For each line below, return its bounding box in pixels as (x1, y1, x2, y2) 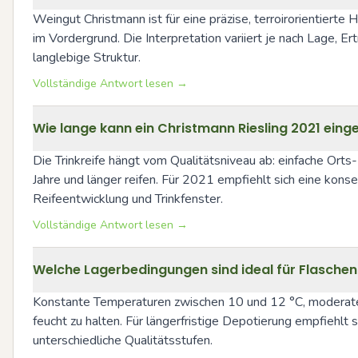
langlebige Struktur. (33, 49, 141, 67)
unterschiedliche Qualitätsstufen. (33, 332, 213, 350)
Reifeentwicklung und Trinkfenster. (33, 190, 223, 209)
